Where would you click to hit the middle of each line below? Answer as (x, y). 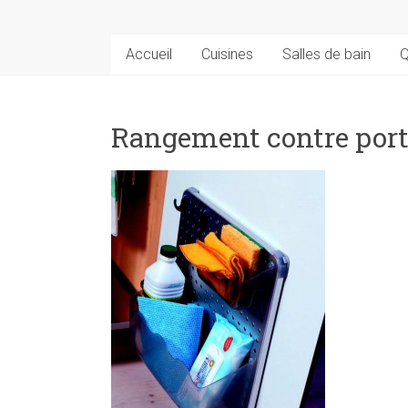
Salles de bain (326, 54)
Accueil (149, 54)
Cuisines (227, 54)
